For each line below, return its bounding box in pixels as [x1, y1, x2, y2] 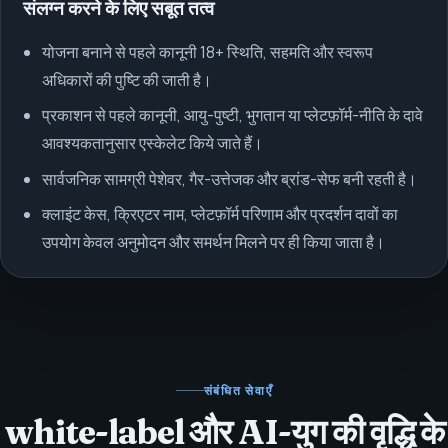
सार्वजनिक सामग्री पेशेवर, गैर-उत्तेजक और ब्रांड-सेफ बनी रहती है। [41, 167, 417, 190]
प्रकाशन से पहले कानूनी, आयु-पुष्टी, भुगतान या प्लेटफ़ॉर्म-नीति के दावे [41, 104, 423, 127]
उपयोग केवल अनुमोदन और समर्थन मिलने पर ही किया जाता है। [41, 230, 385, 253]
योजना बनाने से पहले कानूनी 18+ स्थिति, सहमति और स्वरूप [41, 41, 373, 64]
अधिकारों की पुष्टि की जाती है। [41, 69, 212, 92]
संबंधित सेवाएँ [203, 382, 273, 400]
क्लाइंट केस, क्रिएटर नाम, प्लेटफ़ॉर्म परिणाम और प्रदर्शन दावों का [41, 202, 398, 225]
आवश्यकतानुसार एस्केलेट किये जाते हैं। [41, 132, 263, 155]
